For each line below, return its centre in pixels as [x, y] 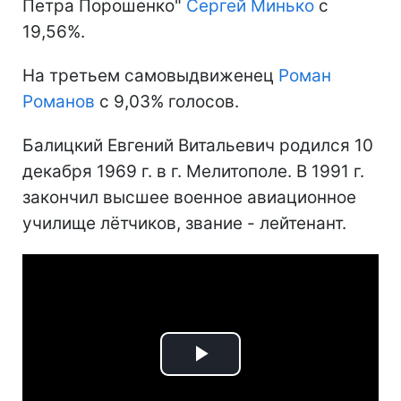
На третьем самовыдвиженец [150, 76]
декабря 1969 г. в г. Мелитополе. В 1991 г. [193, 171]
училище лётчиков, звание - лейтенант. [184, 223]
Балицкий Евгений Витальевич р [156, 145]
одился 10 [332, 145]
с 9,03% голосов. [167, 102]
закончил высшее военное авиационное [189, 197]
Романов [59, 102]
